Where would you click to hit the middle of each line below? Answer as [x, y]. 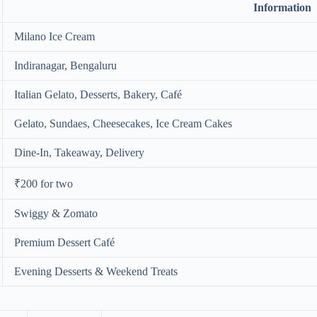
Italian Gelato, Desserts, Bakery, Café [98, 94]
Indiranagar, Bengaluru [65, 65]
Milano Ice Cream [54, 36]
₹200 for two [44, 183]
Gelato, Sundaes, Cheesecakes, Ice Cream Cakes [123, 123]
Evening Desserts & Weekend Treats [96, 271]
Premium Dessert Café [64, 242]
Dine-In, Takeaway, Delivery [79, 152]
